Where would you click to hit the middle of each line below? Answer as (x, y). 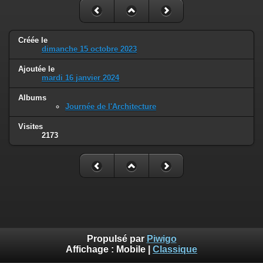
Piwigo (161, 239)
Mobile (131, 249)
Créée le (33, 41)
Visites (31, 127)
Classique (175, 249)
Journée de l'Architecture (111, 107)
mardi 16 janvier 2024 (80, 78)
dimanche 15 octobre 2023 (89, 49)
